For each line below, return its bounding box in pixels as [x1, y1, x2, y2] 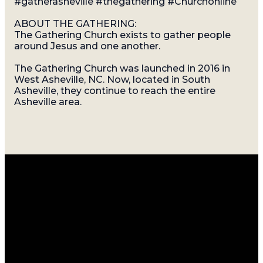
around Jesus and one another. [14, 41, 160, 52]
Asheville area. [14, 96, 82, 108]
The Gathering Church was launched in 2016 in [14, 63, 230, 75]
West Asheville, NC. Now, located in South [14, 74, 210, 86]
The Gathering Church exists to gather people [14, 29, 231, 41]
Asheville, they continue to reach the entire [14, 85, 215, 97]
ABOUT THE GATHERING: [14, 18, 136, 30]
